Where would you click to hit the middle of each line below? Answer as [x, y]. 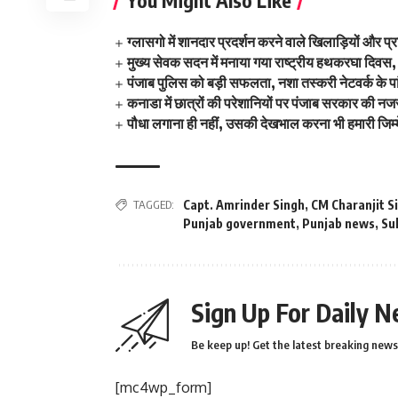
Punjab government [239, 223]
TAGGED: [154, 204]
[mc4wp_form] [163, 387]
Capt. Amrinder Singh [244, 204]
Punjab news [338, 223]
